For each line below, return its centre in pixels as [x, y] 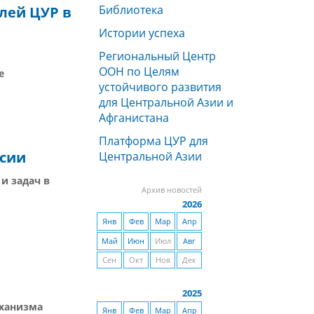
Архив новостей [172, 190]
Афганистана [134, 118]
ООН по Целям [139, 71]
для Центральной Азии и [166, 102]
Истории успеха [142, 33]
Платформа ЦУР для [153, 141]
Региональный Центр [157, 56]
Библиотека [131, 10]
